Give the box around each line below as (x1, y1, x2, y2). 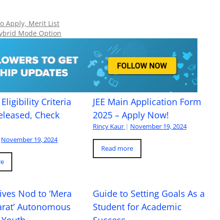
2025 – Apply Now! (92, 109, 169, 121)
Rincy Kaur (92, 121, 124, 131)
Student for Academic (92, 200, 182, 213)
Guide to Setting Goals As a (92, 187, 205, 199)
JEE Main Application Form (92, 95, 201, 108)
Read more (101, 143, 133, 153)
